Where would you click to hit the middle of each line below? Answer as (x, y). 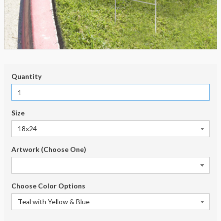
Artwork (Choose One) (49, 149)
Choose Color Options (48, 186)
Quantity (26, 76)
